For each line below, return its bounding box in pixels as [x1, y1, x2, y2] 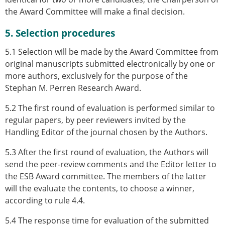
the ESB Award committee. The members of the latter [5, 170, 206, 182]
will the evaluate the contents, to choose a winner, [5, 182, 194, 194]
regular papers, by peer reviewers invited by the [5, 114, 186, 126]
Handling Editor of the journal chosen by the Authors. [5, 126, 207, 138]
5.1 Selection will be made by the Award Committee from [5, 46, 218, 57]
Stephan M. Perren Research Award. [5, 82, 141, 93]
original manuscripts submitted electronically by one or [5, 58, 215, 69]
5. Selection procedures [5, 26, 115, 40]
